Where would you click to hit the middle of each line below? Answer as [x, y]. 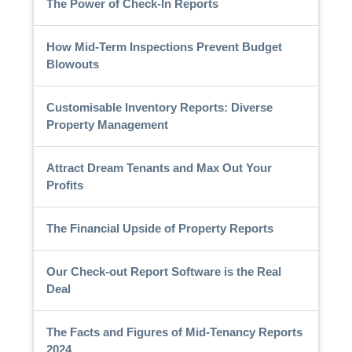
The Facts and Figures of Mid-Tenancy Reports [174, 332]
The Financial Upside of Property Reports [159, 228]
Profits [64, 185]
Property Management [107, 124]
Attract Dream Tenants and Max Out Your [159, 167]
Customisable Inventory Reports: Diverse [159, 107]
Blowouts [72, 64]
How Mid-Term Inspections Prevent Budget [164, 46]
